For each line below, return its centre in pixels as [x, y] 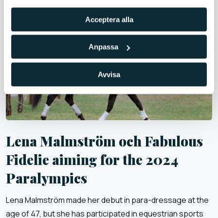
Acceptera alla [109, 19]
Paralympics [46, 178]
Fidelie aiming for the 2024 [92, 159]
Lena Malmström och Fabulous [104, 141]
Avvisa [109, 74]
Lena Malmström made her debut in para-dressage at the [107, 200]
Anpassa [104, 47]
